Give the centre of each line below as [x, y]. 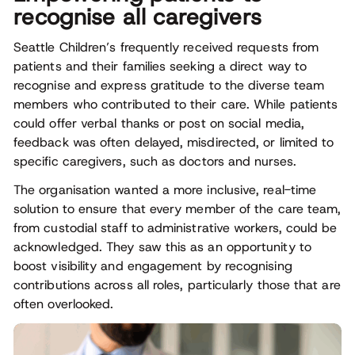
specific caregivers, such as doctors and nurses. [155, 161]
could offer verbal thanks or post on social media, [159, 123]
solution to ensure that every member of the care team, [177, 209]
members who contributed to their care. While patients [176, 104]
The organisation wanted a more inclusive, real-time [165, 190]
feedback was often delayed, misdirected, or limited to [174, 142]
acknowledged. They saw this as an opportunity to [162, 247]
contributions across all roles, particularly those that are [177, 285]
